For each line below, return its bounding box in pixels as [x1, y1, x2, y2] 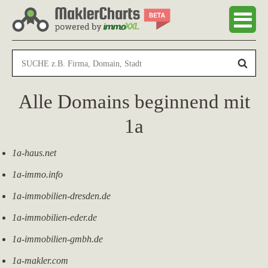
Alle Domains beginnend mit [18, 91, 250, 112]
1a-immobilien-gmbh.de [12, 234, 103, 244]
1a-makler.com [12, 255, 68, 266]
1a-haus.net [12, 148, 56, 158]
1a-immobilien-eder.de [12, 212, 97, 223]
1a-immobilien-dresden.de [12, 191, 111, 201]
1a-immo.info [12, 169, 63, 179]
